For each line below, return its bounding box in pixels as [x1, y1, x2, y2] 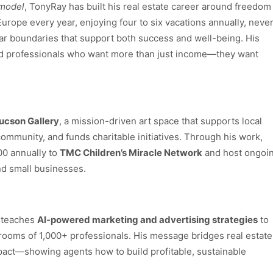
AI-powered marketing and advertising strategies [37, 213, 258, 225]
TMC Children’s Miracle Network [60, 146, 202, 158]
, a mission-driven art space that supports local [59, 115, 262, 127]
